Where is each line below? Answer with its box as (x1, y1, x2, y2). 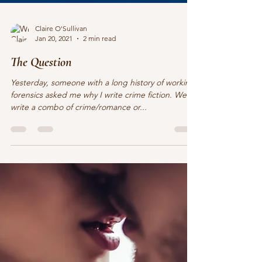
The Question (11, 160, 71, 175)
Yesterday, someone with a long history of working (11, 182, 195, 193)
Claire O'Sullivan (35, 129, 87, 138)
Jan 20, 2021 (35, 139, 73, 148)
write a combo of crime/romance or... (11, 207, 147, 218)
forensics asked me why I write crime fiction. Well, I (11, 195, 197, 205)
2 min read (83, 139, 116, 148)
